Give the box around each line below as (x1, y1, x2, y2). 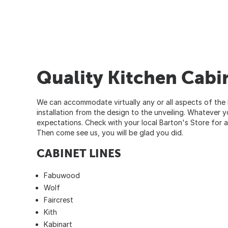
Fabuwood (44, 170, 80, 180)
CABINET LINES (37, 146, 121, 160)
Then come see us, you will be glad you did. (37, 128, 183, 137)
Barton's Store (159, 118, 209, 127)
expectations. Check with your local (37, 118, 159, 127)
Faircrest (44, 195, 73, 204)
